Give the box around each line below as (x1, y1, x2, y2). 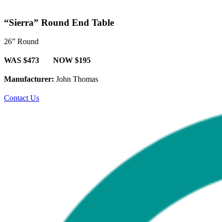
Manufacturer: (4, 75, 56, 84)
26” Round (4, 37, 39, 46)
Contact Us (4, 94, 39, 103)
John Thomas (56, 75, 98, 84)
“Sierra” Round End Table (4, 17, 114, 28)
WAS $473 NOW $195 (4, 56, 91, 65)
